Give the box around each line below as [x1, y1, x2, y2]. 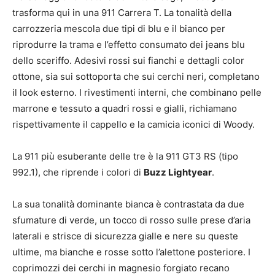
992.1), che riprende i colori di [12, 166, 144, 178]
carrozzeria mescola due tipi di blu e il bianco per [12, 22, 225, 34]
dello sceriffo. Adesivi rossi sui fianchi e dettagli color [12, 54, 244, 66]
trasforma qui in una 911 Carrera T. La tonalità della [12, 6, 231, 18]
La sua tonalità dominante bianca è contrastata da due [12, 198, 244, 210]
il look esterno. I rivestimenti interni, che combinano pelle [12, 86, 261, 98]
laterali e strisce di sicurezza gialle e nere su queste [12, 230, 238, 242]
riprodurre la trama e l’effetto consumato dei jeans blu [12, 38, 245, 50]
